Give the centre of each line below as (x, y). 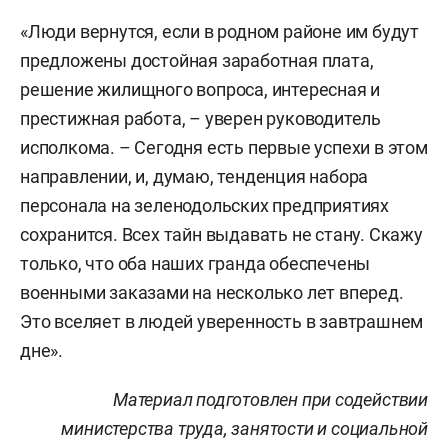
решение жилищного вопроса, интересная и (200, 89)
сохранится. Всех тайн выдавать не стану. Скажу (221, 234)
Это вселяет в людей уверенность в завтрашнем (222, 321)
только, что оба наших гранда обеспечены (195, 263)
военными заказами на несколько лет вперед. (212, 292)
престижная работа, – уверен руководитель (200, 118)
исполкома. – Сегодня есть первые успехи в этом (224, 147)
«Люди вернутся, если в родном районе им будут (219, 31)
